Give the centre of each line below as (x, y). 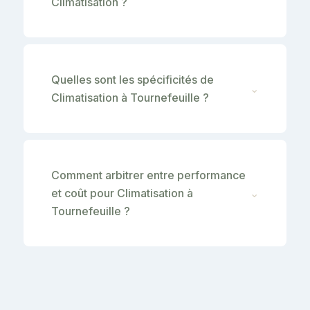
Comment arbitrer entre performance (148, 175)
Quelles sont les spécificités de (133, 79)
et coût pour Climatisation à (122, 193)
